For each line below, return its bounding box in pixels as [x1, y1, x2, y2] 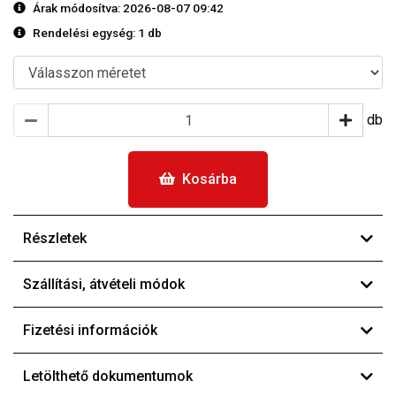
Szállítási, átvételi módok [23, 276, 185, 293]
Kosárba [182, 171, 237, 188]
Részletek [23, 230, 87, 247]
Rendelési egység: [33, 26, 138, 41]
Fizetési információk [23, 322, 157, 339]
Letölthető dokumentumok [23, 368, 193, 385]
